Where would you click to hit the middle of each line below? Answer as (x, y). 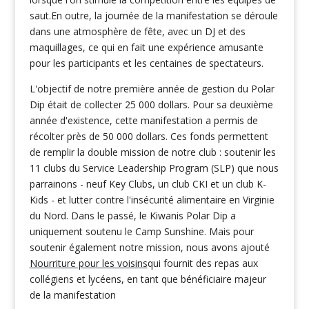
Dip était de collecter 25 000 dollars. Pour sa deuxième (151, 104)
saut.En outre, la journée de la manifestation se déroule (153, 15)
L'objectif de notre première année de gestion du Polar (152, 88)
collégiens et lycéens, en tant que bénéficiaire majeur (148, 279)
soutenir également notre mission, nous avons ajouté (149, 247)
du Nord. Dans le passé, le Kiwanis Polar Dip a (132, 215)
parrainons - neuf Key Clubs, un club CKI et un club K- (148, 183)
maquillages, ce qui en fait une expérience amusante (146, 47)
